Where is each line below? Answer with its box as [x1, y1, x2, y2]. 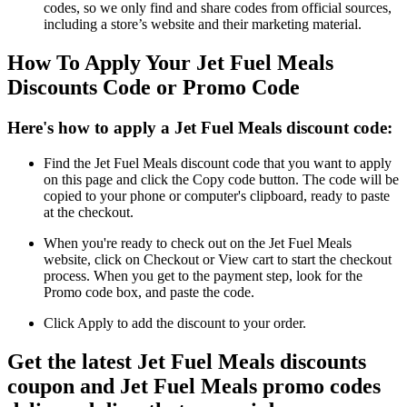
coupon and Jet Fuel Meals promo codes [7, 373, 381, 398]
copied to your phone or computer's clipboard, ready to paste [44, 187, 390, 203]
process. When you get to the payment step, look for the [44, 267, 362, 283]
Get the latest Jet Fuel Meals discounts [7, 349, 366, 373]
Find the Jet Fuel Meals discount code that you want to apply [44, 154, 392, 171]
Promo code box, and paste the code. [44, 283, 254, 300]
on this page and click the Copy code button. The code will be [44, 171, 399, 187]
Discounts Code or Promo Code [7, 75, 300, 100]
